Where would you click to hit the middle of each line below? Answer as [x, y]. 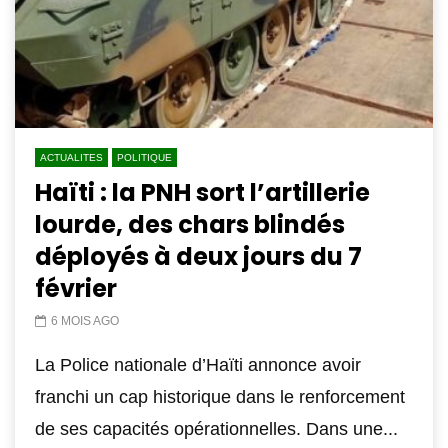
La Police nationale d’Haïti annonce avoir [198, 365]
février [76, 289]
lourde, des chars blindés [190, 225]
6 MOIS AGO [85, 321]
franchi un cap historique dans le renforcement [220, 397]
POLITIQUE [144, 158]
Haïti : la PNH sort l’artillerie [202, 193]
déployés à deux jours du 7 [198, 257]
